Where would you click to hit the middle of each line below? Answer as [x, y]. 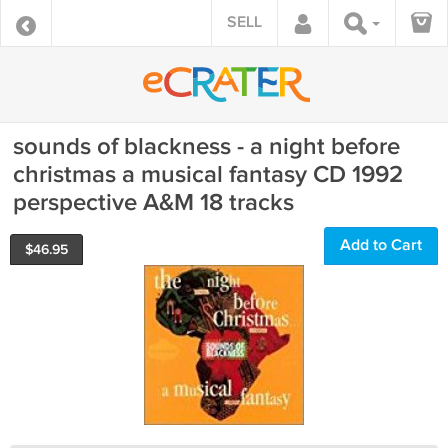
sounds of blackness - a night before [206, 146]
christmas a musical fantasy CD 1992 [208, 174]
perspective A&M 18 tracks [153, 202]
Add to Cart [381, 245]
